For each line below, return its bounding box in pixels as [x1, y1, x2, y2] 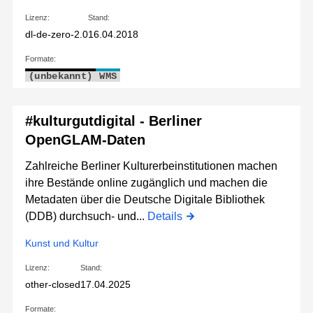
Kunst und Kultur [25, 238, 99, 249]
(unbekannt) [29, 71, 93, 82]
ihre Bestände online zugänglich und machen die [25, 177, 268, 189]
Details [147, 210, 182, 223]
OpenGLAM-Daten [25, 132, 145, 148]
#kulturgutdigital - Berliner [25, 113, 202, 129]
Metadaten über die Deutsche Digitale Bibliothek [25, 194, 265, 206]
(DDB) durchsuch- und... [25, 210, 147, 223]
